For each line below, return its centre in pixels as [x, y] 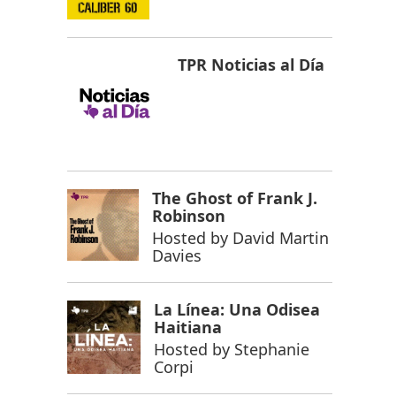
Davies [177, 256]
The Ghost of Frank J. [235, 198]
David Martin [281, 238]
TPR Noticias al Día [251, 65]
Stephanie [271, 350]
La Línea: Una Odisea [236, 310]
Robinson [189, 216]
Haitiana [187, 327]
